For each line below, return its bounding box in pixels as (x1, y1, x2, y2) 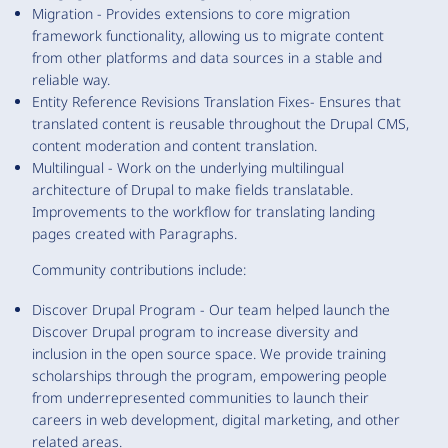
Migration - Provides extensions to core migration (32, 3, 350, 23)
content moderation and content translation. (32, 135, 317, 155)
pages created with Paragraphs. (32, 223, 237, 243)
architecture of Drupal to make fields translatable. (32, 179, 353, 199)
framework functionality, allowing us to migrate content (32, 25, 384, 45)
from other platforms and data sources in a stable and (32, 47, 382, 67)
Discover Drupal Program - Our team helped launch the (32, 299, 390, 319)
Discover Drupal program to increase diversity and (32, 321, 358, 341)
